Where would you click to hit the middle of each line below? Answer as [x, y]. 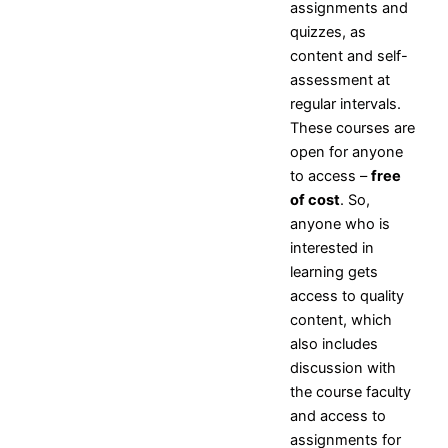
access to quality [347, 295]
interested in [332, 247]
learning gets [334, 271]
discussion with [343, 367]
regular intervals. [345, 103]
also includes [334, 343]
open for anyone [346, 151]
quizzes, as [328, 31]
